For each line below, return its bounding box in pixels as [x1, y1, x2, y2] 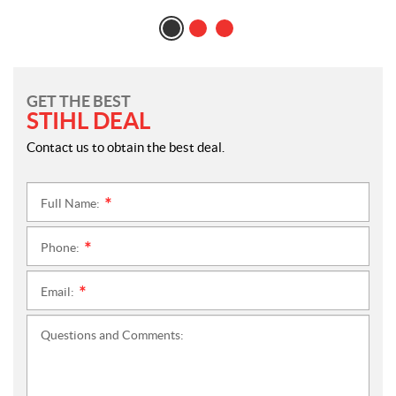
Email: [41, 285, 77, 299]
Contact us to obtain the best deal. [27, 140, 225, 155]
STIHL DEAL [27, 108, 150, 133]
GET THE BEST [27, 92, 131, 110]
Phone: [41, 240, 82, 255]
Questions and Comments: [41, 328, 184, 342]
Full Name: [41, 196, 103, 210]
